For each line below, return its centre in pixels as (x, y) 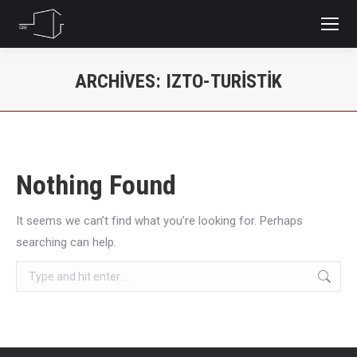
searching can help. (66, 242)
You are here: (213, 105)
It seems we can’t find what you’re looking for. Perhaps (159, 221)
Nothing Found (96, 185)
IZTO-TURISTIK (224, 81)
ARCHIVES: (120, 81)
